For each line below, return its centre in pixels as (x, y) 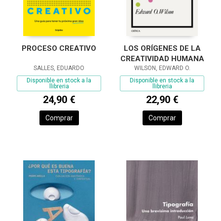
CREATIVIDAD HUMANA (162, 59)
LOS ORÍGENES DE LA (162, 49)
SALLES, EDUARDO (59, 68)
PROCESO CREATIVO (59, 49)
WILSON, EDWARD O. (162, 68)
